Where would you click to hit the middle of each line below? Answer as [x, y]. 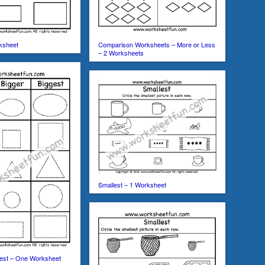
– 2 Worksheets [121, 53]
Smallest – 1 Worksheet [132, 185]
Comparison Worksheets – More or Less [157, 44]
